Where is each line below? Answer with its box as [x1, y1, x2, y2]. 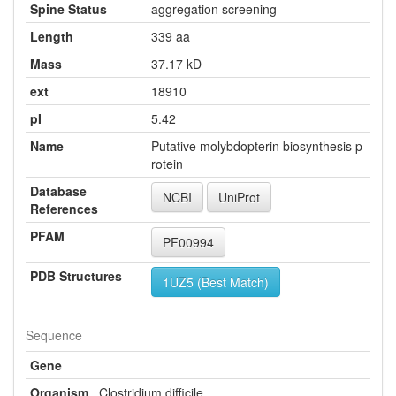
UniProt [218, 187, 260, 206]
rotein [151, 154, 183, 172]
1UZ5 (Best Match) [163, 272, 269, 291]
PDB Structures [30, 266, 122, 285]
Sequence [26, 325, 82, 344]
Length [30, 27, 73, 45]
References [30, 199, 98, 217]
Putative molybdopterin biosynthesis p [151, 136, 362, 155]
